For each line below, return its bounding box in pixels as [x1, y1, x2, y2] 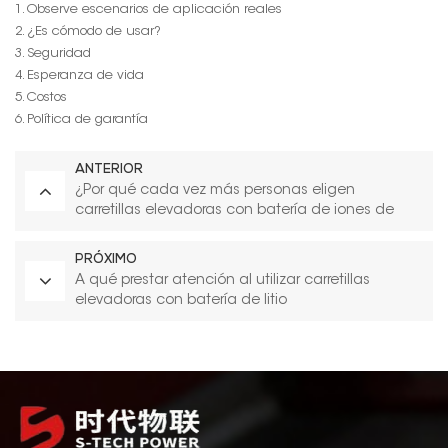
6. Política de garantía [15, 112, 148, 126]
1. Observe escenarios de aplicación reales [15, 2, 282, 16]
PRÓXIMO [75, 253, 137, 267]
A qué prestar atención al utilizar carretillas [75, 273, 370, 288]
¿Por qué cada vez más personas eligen [75, 183, 355, 198]
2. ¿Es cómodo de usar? [15, 24, 161, 38]
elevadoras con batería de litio [75, 293, 287, 308]
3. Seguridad [15, 46, 91, 60]
